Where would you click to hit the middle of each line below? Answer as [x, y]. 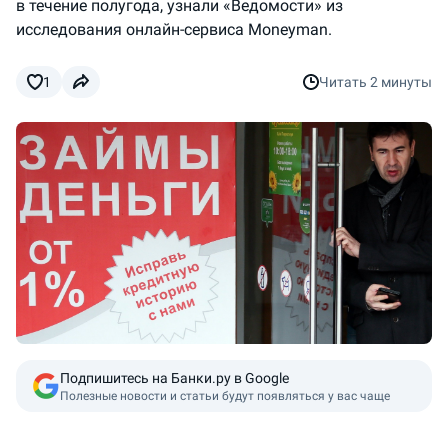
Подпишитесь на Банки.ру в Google [174, 377]
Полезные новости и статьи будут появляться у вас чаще [225, 395]
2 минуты [401, 82]
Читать [344, 82]
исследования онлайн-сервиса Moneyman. [174, 29]
